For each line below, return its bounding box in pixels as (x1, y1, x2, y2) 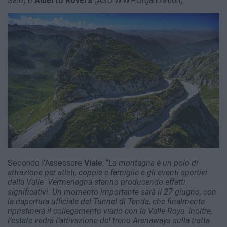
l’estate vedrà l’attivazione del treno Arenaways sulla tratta (8, 215, 210, 225)
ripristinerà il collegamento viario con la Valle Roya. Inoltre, (8, 206, 212, 216)
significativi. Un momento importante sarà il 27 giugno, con (8, 186, 216, 197)
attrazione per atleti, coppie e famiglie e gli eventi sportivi (8, 167, 207, 177)
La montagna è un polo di (108, 158, 198, 168)
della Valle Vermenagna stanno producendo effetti (8, 177, 185, 187)
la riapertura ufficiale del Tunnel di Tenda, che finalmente (8, 196, 205, 206)
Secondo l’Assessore (8, 158, 84, 168)
